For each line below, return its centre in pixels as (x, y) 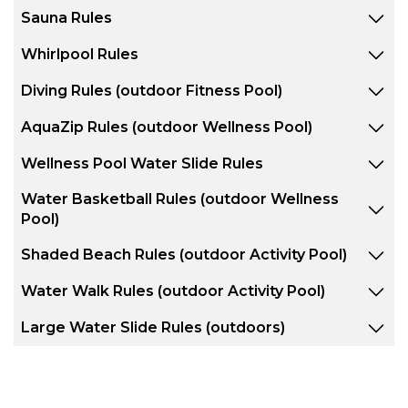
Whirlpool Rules (80, 54)
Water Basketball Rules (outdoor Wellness (180, 199)
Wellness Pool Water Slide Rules (142, 163)
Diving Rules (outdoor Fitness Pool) (152, 90)
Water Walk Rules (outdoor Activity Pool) (173, 291)
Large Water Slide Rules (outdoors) (153, 327)
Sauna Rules (66, 17)
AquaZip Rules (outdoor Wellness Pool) (167, 127)
